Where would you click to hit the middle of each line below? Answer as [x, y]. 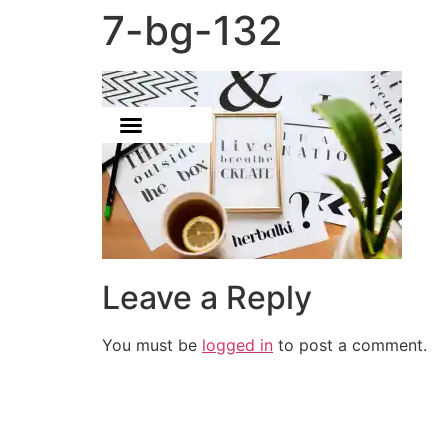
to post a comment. [350, 345]
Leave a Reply [207, 298]
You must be [152, 345]
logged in [237, 345]
